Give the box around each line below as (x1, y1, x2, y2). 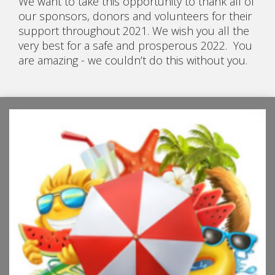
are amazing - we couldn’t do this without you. (18, 53, 247, 68)
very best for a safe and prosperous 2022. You (18, 38, 252, 53)
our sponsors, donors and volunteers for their (18, 9, 252, 24)
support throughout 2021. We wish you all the (18, 23, 249, 39)
